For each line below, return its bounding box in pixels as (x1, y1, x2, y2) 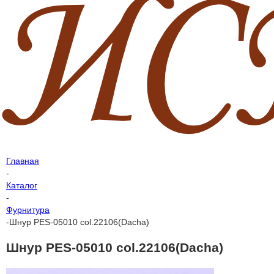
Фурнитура (6, 205, 50, 215)
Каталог (6, 180, 37, 190)
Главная (6, 156, 39, 166)
